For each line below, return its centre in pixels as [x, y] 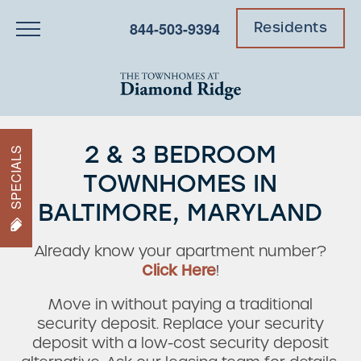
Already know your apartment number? [180, 251]
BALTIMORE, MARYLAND [180, 212]
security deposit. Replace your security [180, 323]
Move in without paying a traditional [180, 304]
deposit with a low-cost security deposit [180, 342]
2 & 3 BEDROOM [180, 154]
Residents [290, 27]
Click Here [178, 270]
